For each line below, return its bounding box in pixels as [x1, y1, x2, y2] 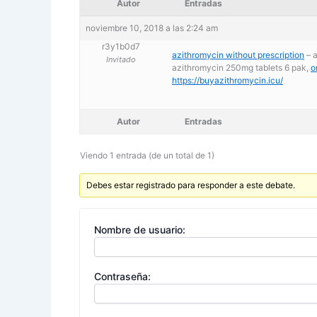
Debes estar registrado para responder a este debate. [86, 179, 296, 190]
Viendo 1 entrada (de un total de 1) [80, 149, 214, 161]
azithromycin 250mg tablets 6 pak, [172, 62, 311, 73]
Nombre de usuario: [94, 223, 185, 236]
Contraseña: [94, 270, 151, 282]
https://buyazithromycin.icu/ [172, 74, 283, 86]
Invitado [105, 54, 136, 64]
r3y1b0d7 [101, 40, 140, 52]
